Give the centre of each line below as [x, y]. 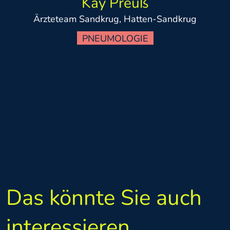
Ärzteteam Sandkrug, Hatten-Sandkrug [115, 19]
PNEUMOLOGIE [115, 39]
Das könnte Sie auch [104, 198]
